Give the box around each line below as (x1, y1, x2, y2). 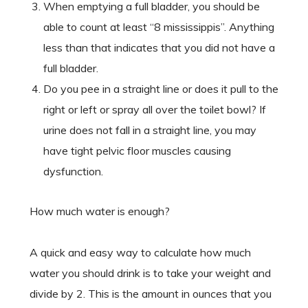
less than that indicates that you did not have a (43, 41, 275, 55)
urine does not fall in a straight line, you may (43, 123, 256, 137)
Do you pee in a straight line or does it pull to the (43, 82, 278, 96)
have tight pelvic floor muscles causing (43, 144, 231, 158)
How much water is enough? (29, 204, 170, 219)
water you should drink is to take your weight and (29, 266, 271, 280)
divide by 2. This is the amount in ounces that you (29, 287, 272, 301)
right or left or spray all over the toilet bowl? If (43, 102, 266, 117)
